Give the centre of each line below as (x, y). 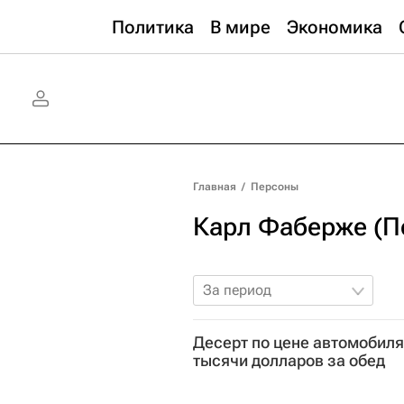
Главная (215, 187)
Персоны (275, 187)
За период (237, 290)
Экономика (335, 27)
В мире (240, 27)
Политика (153, 27)
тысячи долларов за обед (289, 360)
